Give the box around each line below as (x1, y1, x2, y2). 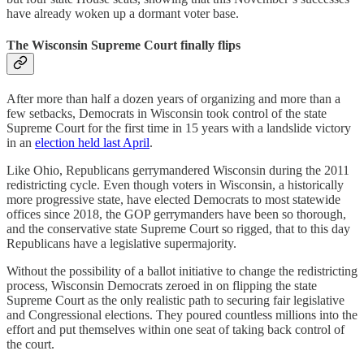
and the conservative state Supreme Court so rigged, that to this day (6, 222, 350, 236)
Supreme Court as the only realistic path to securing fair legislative (6, 293, 344, 308)
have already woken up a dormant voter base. (6, 6, 239, 20)
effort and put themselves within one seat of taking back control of (6, 323, 344, 337)
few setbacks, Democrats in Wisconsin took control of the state (6, 106, 327, 121)
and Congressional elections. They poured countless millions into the (6, 308, 357, 323)
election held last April (35, 136, 149, 150)
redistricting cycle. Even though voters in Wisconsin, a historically (6, 178, 344, 193)
